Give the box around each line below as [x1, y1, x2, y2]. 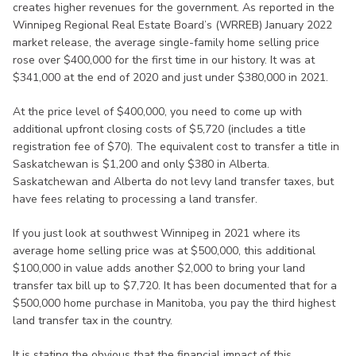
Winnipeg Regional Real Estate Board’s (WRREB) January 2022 [13, 17, 332, 33]
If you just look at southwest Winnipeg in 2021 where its [13, 226, 300, 242]
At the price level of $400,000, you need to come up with [13, 104, 302, 120]
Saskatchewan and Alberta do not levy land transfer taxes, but [13, 174, 334, 190]
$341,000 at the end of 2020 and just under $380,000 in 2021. [13, 70, 328, 86]
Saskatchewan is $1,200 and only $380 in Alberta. [13, 157, 269, 172]
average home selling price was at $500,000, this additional [13, 243, 315, 259]
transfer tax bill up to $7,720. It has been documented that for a [13, 278, 337, 294]
